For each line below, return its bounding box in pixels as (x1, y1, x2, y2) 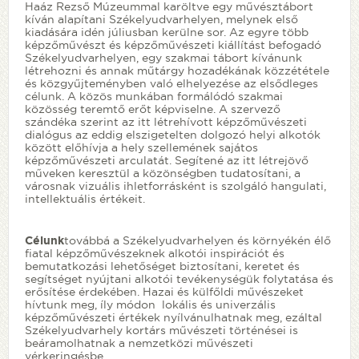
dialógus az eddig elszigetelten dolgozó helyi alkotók (25, 127, 321, 141)
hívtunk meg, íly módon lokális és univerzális (25, 297, 276, 311)
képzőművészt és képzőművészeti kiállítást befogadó (25, 38, 321, 51)
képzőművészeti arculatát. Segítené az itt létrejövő (25, 153, 309, 167)
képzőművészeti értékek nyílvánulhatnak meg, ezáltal (25, 310, 322, 324)
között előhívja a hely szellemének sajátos (25, 140, 258, 154)
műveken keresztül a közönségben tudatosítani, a (25, 166, 301, 179)
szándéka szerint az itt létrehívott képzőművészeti (25, 115, 307, 128)
